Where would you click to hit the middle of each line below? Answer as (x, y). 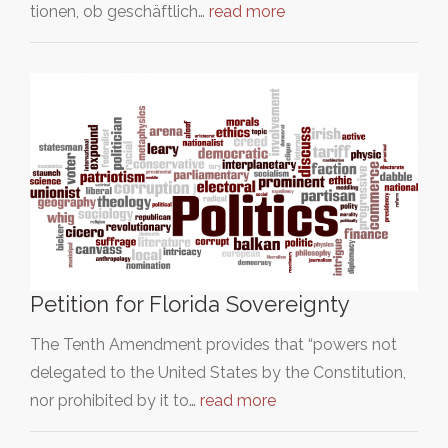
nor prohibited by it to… (115, 400)
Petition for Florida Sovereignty (190, 303)
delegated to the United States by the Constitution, (218, 372)
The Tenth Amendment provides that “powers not (213, 344)
